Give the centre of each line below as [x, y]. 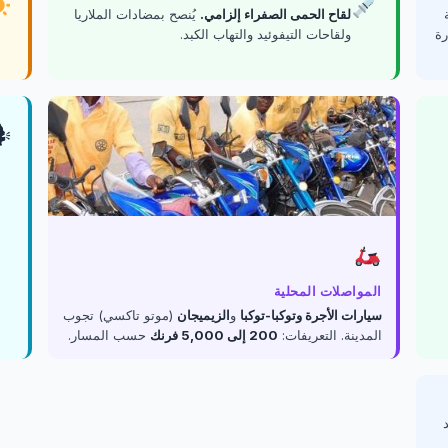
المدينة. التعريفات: [330, 335]
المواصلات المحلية [327, 291]
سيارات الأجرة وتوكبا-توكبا [311, 315]
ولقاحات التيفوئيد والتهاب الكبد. [265, 34]
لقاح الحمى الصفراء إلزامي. [275, 14]
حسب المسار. [109, 335]
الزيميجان [203, 315]
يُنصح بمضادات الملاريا [136, 14]
